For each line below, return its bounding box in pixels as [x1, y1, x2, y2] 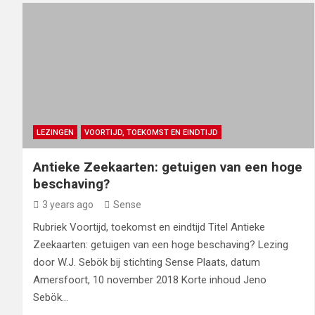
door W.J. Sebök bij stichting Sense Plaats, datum [33, 256, 260, 269]
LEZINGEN [37, 128, 74, 138]
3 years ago [42, 199, 94, 211]
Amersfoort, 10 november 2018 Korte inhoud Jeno [33, 274, 266, 287]
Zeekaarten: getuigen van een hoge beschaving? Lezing [33, 238, 288, 252]
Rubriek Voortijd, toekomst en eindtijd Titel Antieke [33, 221, 265, 234]
